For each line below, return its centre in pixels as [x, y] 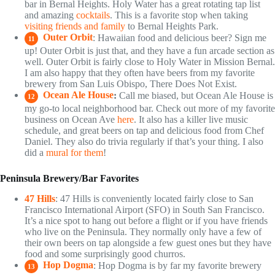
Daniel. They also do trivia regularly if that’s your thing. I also [144, 141]
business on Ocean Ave [71, 119]
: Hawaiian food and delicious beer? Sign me [180, 37]
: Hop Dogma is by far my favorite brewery [177, 265]
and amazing [50, 15]
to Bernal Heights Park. [172, 26]
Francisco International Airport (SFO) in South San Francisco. [145, 209]
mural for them [75, 152]
